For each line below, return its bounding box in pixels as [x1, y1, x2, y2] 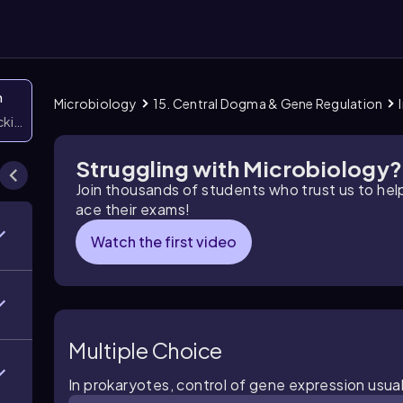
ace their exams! [76, 200, 191, 219]
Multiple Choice [68, 336, 222, 363]
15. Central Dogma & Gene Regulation [152, 95, 383, 112]
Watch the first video [91, 232, 237, 251]
